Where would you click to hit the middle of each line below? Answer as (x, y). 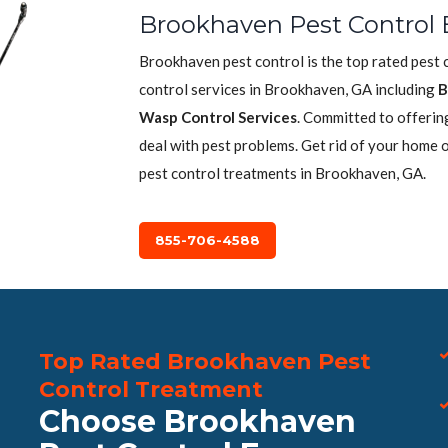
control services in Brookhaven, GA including (288, 89)
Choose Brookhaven (197, 421)
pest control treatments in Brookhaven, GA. (282, 173)
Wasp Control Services (218, 117)
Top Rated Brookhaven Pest (205, 361)
